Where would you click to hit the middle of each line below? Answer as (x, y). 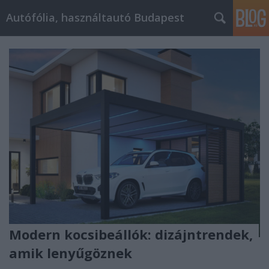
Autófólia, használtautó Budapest (95, 17)
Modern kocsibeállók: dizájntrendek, (131, 234)
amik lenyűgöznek (71, 252)
